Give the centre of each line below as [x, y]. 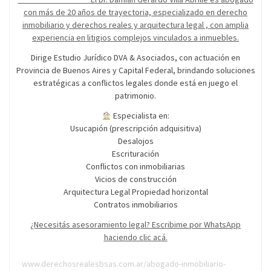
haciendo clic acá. [135, 237]
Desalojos [135, 141]
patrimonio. [135, 96]
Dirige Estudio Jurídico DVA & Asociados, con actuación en [135, 58]
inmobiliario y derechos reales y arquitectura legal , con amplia [135, 25]
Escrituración [135, 154]
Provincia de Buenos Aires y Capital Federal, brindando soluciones [135, 70]
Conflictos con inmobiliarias [135, 167]
